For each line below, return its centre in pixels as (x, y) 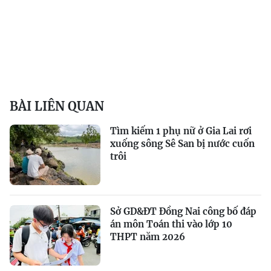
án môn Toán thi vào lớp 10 (171, 224)
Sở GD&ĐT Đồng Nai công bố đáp (183, 211)
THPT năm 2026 (148, 237)
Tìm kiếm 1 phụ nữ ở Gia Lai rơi (181, 131)
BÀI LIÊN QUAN (57, 106)
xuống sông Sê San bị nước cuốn (182, 143)
